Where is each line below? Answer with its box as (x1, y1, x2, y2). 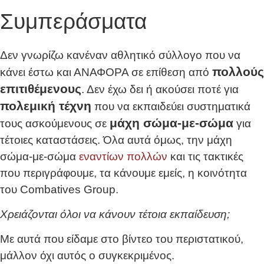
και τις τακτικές (167, 150, 243, 163)
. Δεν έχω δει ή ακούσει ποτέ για (81, 82, 239, 95)
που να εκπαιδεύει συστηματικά (91, 100, 250, 113)
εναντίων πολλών (79, 150, 167, 163)
